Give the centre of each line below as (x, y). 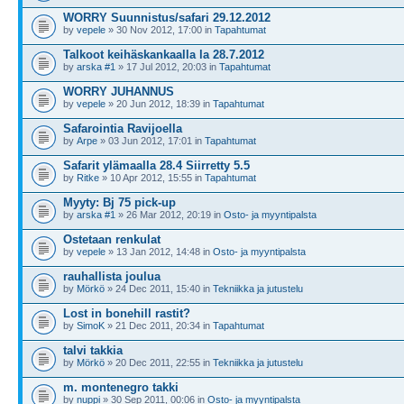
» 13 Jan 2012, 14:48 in (159, 252)
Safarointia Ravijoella (123, 129)
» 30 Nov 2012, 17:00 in (160, 30)
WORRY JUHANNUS (119, 92)
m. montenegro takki (121, 387)
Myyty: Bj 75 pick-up (119, 202)
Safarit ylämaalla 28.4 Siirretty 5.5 (156, 165)
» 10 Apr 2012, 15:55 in (152, 178)
